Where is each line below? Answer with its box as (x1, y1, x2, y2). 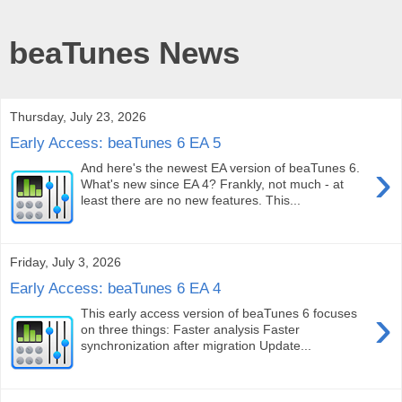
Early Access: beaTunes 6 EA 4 (10, 278, 221, 297)
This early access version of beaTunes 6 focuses (81, 306, 358, 321)
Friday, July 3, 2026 (10, 255, 121, 269)
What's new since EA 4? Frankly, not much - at (81, 177, 345, 192)
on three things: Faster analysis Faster (81, 322, 301, 337)
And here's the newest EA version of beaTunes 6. (81, 161, 361, 176)
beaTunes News (9, 36, 240, 70)
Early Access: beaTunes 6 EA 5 (10, 133, 221, 152)
